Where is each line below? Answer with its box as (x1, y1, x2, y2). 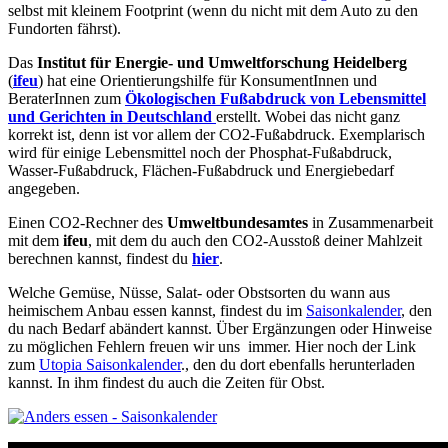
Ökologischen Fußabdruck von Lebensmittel (125, 89, 426, 107)
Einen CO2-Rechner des (8, 213, 167, 231)
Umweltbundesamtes (167, 213, 308, 231)
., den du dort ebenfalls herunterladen (181, 355, 415, 373)
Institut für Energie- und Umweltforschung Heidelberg (37, 53, 407, 71)
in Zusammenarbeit (308, 213, 433, 231)
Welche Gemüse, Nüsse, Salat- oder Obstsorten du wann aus (8, 283, 390, 301)
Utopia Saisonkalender (39, 355, 181, 373)
